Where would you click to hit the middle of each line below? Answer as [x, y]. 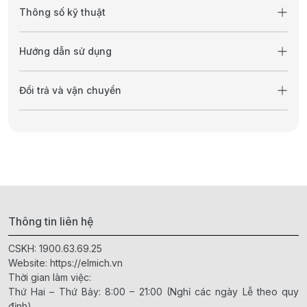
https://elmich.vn [86, 263]
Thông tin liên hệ [51, 222]
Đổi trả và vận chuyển [70, 90]
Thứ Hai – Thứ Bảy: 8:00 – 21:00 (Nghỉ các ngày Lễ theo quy [153, 292]
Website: [29, 263]
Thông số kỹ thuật [62, 12]
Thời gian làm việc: [50, 278]
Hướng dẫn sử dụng [65, 51]
